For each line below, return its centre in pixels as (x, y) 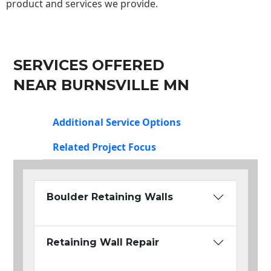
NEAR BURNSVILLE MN (101, 85)
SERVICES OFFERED (89, 65)
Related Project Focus (104, 147)
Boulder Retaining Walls (110, 197)
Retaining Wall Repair (103, 243)
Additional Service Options (117, 122)
